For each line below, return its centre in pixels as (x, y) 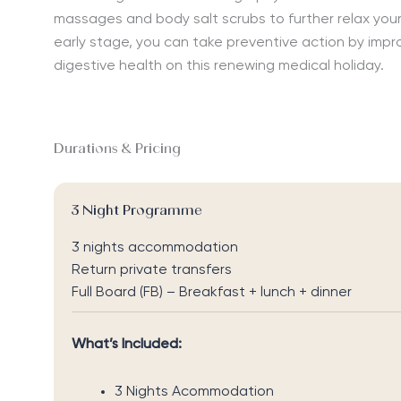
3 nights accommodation (155, 248)
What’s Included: (127, 345)
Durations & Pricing (117, 150)
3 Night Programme (137, 212)
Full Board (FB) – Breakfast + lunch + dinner (212, 293)
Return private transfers (152, 271)
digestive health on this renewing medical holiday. (221, 66)
